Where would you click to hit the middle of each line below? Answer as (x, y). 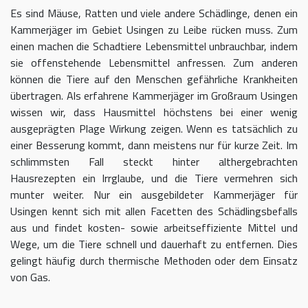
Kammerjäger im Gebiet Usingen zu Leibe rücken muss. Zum (154, 30)
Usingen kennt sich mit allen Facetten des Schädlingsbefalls (154, 211)
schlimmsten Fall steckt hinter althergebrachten (154, 162)
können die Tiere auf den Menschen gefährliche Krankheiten (154, 79)
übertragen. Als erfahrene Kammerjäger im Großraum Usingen (154, 96)
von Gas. (30, 277)
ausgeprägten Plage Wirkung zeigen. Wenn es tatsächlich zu (154, 129)
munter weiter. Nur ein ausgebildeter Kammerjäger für (154, 195)
